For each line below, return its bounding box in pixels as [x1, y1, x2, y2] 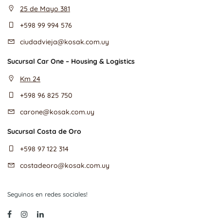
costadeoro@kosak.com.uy [20, 161, 109, 170]
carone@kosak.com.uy [20, 108, 94, 116]
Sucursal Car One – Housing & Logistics [7, 57, 135, 66]
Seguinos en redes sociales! [7, 190, 88, 198]
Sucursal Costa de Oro [7, 127, 81, 136]
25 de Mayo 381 [20, 4, 70, 13]
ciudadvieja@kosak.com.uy [20, 37, 109, 46]
